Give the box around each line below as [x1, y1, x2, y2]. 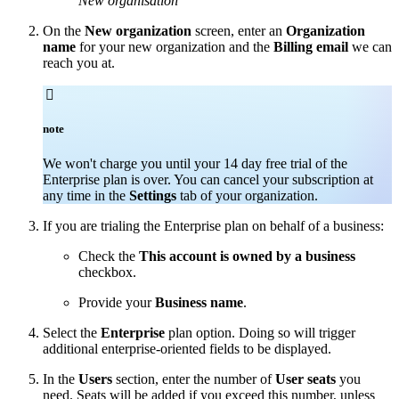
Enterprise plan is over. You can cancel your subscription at [43, 172, 373, 188]
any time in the [43, 188, 129, 204]
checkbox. [78, 265, 136, 281]
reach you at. [43, 55, 115, 71]
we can [348, 39, 392, 55]
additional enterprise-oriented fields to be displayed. [43, 341, 331, 357]
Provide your [78, 295, 155, 311]
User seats [275, 371, 336, 387]
